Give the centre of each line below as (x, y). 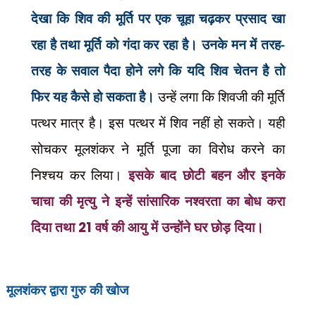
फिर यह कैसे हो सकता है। (94, 96)
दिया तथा (54, 227)
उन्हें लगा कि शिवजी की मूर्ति (222, 96)
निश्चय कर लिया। (80, 175)
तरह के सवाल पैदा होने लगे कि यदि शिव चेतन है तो (158, 70)
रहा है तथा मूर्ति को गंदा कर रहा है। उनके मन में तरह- (158, 44)
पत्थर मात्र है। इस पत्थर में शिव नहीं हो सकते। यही (158, 122)
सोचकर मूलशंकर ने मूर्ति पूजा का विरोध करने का (158, 148)
